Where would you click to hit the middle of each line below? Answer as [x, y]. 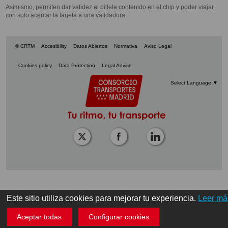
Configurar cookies [119, 217]
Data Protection [77, 65]
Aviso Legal [158, 46]
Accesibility [54, 46]
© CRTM [25, 46]
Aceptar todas [39, 217]
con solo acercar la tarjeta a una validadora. [66, 15]
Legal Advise [117, 65]
